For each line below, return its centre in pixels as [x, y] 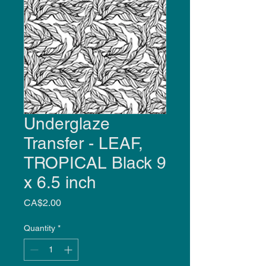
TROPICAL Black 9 [95, 162]
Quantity [39, 228]
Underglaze [67, 123]
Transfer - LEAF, [83, 143]
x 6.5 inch [60, 182]
